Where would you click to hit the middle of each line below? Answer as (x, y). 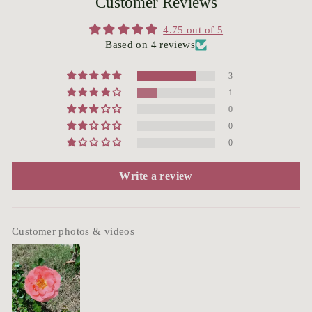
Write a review (156, 176)
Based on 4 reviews (150, 45)
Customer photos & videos (73, 232)
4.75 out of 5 (193, 30)
